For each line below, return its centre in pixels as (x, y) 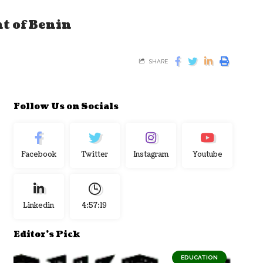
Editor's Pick (46, 234)
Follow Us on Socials (66, 106)
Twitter (95, 154)
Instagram (151, 154)
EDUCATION (199, 257)
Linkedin (39, 205)
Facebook (38, 154)
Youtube (207, 154)
